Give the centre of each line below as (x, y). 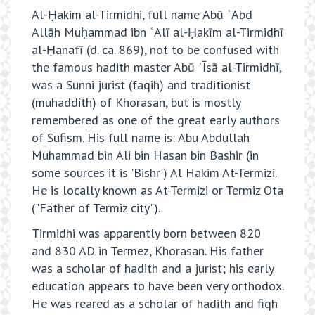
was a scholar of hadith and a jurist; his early (153, 268)
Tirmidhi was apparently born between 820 (146, 233)
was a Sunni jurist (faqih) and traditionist (141, 85)
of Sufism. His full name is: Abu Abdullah (141, 138)
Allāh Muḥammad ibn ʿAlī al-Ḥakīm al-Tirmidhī (157, 32)
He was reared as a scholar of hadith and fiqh (155, 303)
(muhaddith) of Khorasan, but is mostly (136, 103)
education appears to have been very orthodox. (157, 285)
